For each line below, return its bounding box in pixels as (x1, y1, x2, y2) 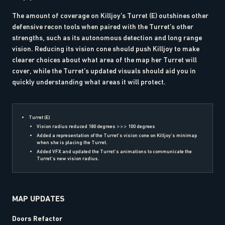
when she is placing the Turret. (37, 139, 107, 145)
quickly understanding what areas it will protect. (12, 77, 166, 86)
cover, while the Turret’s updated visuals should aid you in (12, 66, 196, 75)
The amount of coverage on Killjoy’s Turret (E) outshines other (12, 11, 208, 20)
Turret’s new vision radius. (37, 155, 99, 161)
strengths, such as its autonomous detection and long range (12, 33, 202, 42)
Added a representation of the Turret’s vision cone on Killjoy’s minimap (37, 132, 197, 138)
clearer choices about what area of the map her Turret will (12, 55, 197, 64)
